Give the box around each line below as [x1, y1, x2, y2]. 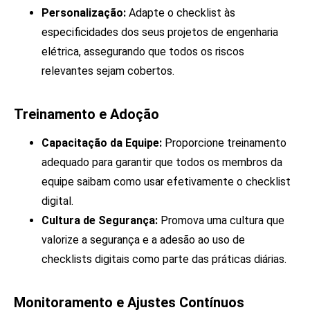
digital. [42, 194, 73, 208]
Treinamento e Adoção [14, 106, 159, 123]
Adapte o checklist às [126, 6, 235, 20]
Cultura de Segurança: [42, 214, 158, 228]
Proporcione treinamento [162, 136, 286, 150]
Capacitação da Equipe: [42, 136, 162, 150]
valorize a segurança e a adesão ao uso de [42, 233, 245, 247]
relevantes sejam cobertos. [42, 64, 174, 78]
